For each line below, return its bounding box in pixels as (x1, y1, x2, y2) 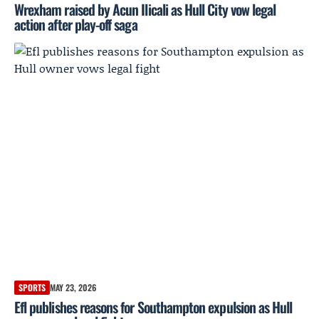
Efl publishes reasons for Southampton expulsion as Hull (14, 296, 293, 318)
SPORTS (19, 281, 46, 293)
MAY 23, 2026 (50, 281, 96, 293)
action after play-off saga (14, 14, 137, 36)
